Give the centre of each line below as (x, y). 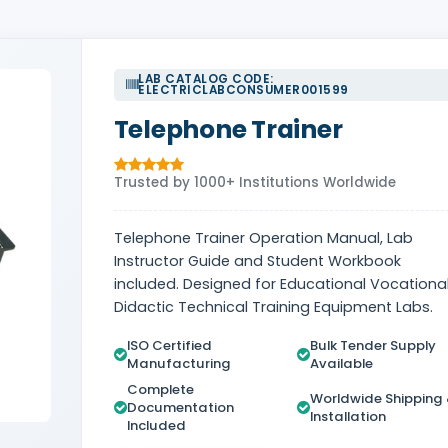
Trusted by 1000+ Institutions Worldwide (254, 182)
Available (341, 363)
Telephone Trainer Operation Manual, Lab (263, 237)
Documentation (180, 407)
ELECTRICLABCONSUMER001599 (243, 89)
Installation (347, 416)
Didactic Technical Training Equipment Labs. (273, 306)
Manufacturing (178, 363)
